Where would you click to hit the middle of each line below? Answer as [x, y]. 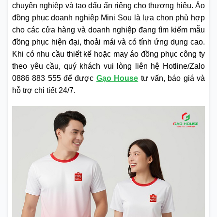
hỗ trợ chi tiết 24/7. [44, 91]
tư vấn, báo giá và [172, 78]
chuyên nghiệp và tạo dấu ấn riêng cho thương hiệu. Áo [108, 6]
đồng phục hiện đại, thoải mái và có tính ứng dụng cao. [108, 42]
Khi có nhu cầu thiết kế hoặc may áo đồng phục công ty [108, 54]
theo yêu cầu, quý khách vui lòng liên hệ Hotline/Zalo [108, 66]
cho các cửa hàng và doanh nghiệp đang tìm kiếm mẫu [108, 30]
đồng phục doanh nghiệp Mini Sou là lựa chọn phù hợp [108, 18]
